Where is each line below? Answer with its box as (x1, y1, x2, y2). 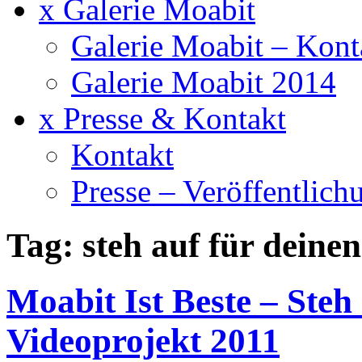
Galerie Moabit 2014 (71, 64, 336, 99)
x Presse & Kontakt (39, 100, 286, 136)
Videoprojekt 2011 (6, 321, 280, 360)
